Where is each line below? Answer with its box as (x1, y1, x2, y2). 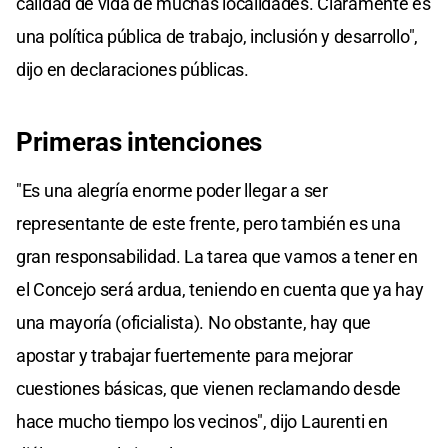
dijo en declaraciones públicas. (16, 58, 249, 80)
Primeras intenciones (16, 126, 262, 157)
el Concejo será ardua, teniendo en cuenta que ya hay (16, 278, 424, 300)
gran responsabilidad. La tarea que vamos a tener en (16, 245, 418, 267)
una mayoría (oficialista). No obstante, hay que (16, 311, 371, 333)
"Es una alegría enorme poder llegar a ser (16, 179, 328, 201)
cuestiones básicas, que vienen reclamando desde (16, 377, 401, 399)
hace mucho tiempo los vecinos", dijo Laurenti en (16, 410, 388, 432)
